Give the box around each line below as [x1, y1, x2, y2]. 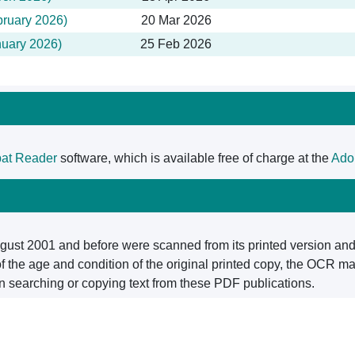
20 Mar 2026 [140, 13, 212, 27]
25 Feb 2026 [140, 37, 212, 51]
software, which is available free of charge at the [57, 151, 331, 165]
